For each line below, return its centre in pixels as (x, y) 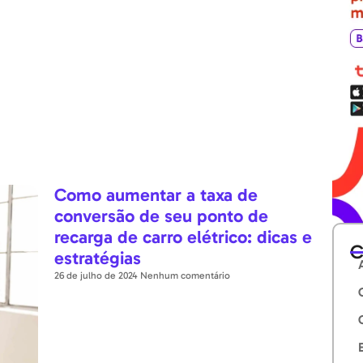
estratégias (98, 258)
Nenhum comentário (186, 275)
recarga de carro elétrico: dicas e (184, 237)
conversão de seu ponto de (162, 216)
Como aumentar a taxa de (156, 194)
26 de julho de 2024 (98, 275)
